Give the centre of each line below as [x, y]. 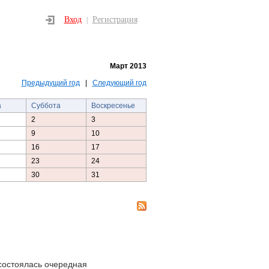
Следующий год [119, 83]
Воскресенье [113, 106]
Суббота [46, 106]
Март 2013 [128, 66]
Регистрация [115, 20]
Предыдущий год [50, 83]
